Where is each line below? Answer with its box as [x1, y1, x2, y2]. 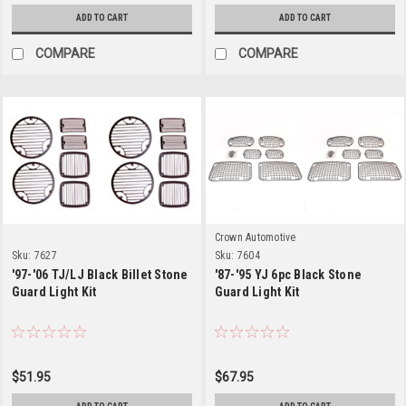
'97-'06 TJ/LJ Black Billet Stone [11, 266, 188, 282]
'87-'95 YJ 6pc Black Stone [214, 266, 362, 282]
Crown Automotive [214, 230, 296, 244]
